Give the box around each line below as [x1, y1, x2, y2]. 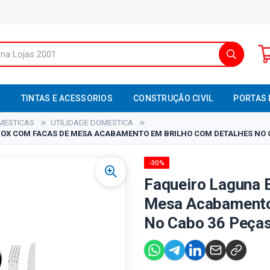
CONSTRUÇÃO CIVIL [133, 93, 213, 103]
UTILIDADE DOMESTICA [51, 118, 133, 127]
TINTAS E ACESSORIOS [20, 93, 113, 103]
